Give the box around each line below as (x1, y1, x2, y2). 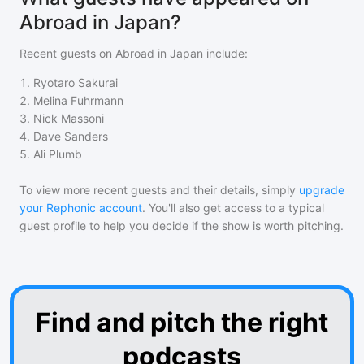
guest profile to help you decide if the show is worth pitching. (19, 219, 344, 232)
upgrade (299, 183, 344, 197)
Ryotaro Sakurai (33, 76, 118, 89)
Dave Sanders (33, 129, 108, 143)
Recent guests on (19, 46, 115, 60)
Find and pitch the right (36, 306, 328, 338)
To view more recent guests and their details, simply (19, 183, 296, 197)
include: (203, 46, 248, 60)
